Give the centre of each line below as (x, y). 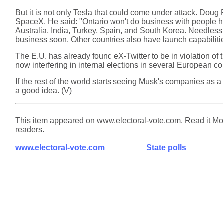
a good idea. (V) (44, 90)
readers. (30, 130)
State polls (166, 148)
